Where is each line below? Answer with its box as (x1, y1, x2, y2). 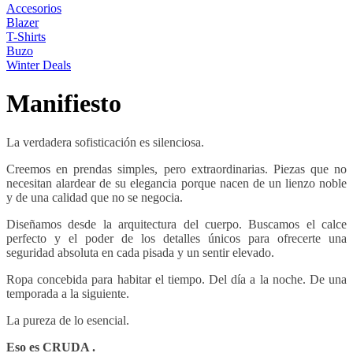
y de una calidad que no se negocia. (6, 190, 183, 204)
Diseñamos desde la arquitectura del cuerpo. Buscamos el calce (6, 217, 347, 231)
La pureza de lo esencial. (6, 313, 129, 327)
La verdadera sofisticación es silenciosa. (6, 135, 204, 149)
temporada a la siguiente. (6, 286, 129, 300)
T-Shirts (6, 30, 46, 43)
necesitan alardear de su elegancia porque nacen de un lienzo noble (6, 176, 347, 190)
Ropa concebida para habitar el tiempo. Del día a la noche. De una (6, 272, 347, 286)
